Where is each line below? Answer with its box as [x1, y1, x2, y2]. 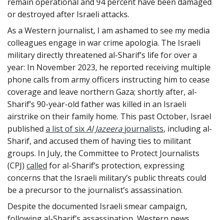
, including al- [164, 123, 212, 134]
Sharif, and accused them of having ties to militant [7, 135, 191, 146]
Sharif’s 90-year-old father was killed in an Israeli [7, 98, 186, 110]
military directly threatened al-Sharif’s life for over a [7, 49, 197, 60]
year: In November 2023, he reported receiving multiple [7, 61, 211, 73]
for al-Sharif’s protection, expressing [47, 160, 185, 171]
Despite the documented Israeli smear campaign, [7, 200, 187, 212]
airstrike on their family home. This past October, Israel [7, 110, 211, 122]
